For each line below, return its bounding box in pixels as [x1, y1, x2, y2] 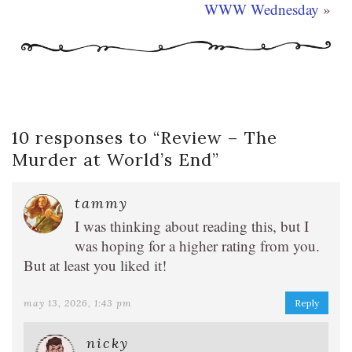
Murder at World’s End [12, 148, 212, 170]
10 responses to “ [12, 126, 160, 148]
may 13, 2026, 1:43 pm [24, 296, 132, 309]
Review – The [160, 126, 277, 148]
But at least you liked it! [24, 255, 167, 275]
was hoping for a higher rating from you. [75, 235, 320, 255]
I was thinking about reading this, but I [75, 215, 309, 236]
